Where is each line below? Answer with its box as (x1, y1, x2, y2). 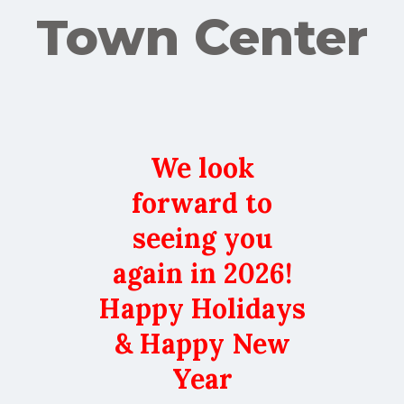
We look (150, 151, 254, 186)
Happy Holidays (98, 291, 306, 326)
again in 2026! (112, 256, 292, 291)
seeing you (132, 221, 272, 256)
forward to (132, 186, 272, 221)
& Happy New (114, 326, 290, 362)
